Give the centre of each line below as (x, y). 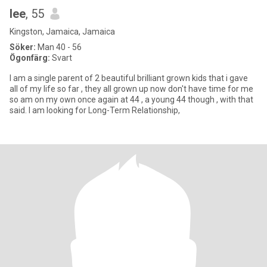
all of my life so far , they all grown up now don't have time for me (131, 89)
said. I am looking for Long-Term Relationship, (95, 110)
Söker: (23, 47)
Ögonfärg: (30, 58)
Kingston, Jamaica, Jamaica (62, 32)
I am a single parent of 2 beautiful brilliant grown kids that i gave (129, 78)
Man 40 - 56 (59, 47)
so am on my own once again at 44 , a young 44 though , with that (115, 100)
